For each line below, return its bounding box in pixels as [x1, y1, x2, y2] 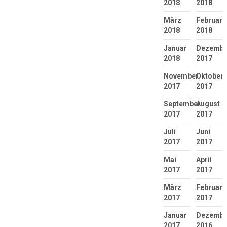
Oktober [196, 71, 223, 80]
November [163, 71, 199, 80]
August [196, 99, 220, 108]
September [163, 99, 201, 108]
